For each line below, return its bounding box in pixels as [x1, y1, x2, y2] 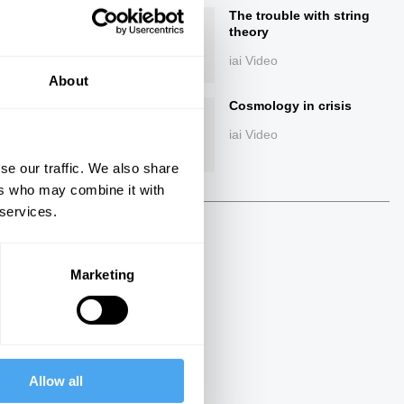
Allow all [29, 373, 84, 390]
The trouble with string [229, 8, 371, 23]
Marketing [70, 266, 134, 282]
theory [229, 24, 270, 40]
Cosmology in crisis [229, 97, 353, 113]
